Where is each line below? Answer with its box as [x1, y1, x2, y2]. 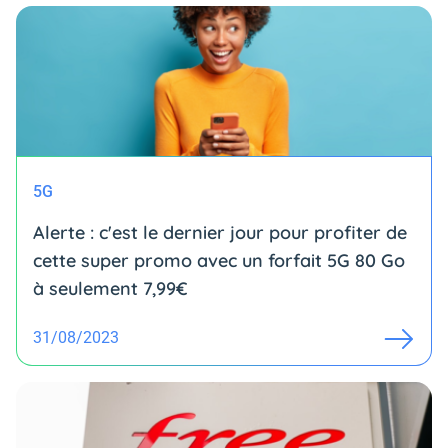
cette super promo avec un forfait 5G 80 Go [33, 249, 405, 272]
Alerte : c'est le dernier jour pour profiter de [33, 221, 407, 244]
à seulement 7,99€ [33, 277, 188, 300]
